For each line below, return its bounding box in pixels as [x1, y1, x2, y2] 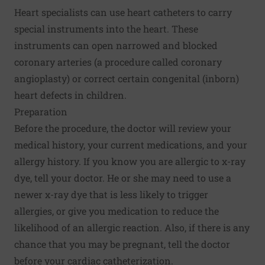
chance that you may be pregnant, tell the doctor [14, 237, 230, 250]
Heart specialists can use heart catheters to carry [14, 5, 232, 18]
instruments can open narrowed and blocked [14, 38, 218, 51]
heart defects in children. [14, 88, 127, 101]
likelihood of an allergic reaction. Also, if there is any [14, 221, 250, 234]
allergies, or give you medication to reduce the [14, 204, 219, 217]
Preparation [14, 105, 67, 118]
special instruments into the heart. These [14, 22, 198, 35]
